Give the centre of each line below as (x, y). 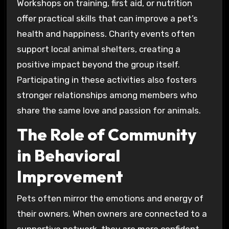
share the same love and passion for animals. (109, 110)
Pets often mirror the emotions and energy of (110, 198)
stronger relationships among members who (107, 95)
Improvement (70, 177)
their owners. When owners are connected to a (112, 213)
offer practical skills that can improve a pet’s (107, 18)
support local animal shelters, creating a (98, 49)
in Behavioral (68, 156)
